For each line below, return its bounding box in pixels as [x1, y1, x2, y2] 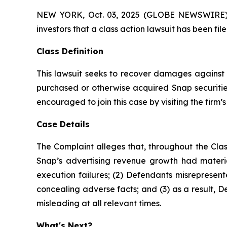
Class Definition [36, 46, 103, 56]
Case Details [36, 119, 90, 129]
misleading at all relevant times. [36, 198, 161, 208]
